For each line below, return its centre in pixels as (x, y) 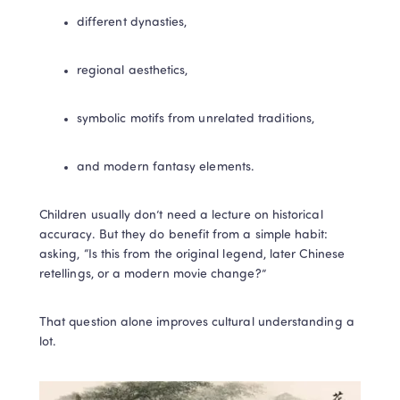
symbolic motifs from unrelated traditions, (196, 119)
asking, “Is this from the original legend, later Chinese (192, 254)
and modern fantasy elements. (166, 167)
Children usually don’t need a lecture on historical (181, 215)
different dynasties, (132, 22)
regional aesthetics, (133, 71)
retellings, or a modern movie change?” (153, 274)
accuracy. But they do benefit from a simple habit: (184, 235)
